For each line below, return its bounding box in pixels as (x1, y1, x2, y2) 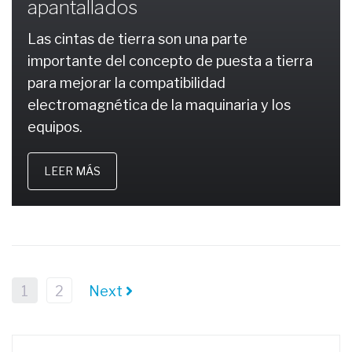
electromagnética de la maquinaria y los (27, 97, 291, 113)
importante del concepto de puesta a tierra (27, 53, 313, 69)
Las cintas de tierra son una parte (27, 31, 247, 47)
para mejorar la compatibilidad (27, 75, 225, 91)
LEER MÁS (44, 164, 101, 178)
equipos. (27, 119, 82, 135)
